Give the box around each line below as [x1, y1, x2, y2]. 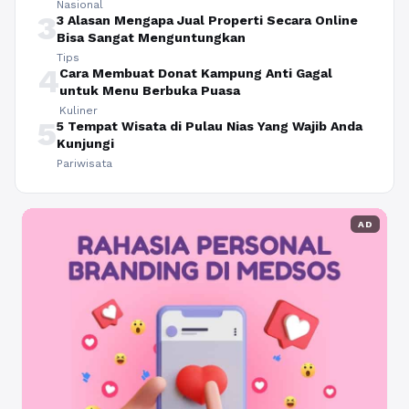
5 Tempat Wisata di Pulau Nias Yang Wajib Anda [57, 118, 362, 133]
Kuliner [59, 103, 98, 117]
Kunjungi [57, 135, 114, 151]
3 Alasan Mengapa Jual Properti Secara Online [57, 12, 358, 27]
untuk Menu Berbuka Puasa [59, 82, 240, 98]
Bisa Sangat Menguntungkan [57, 29, 246, 45]
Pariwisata [57, 156, 112, 170]
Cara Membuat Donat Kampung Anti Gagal [59, 65, 332, 80]
